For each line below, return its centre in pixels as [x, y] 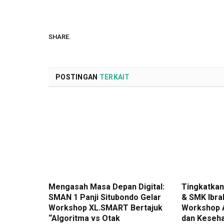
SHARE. [60, 36]
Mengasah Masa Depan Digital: [106, 187]
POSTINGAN [77, 77]
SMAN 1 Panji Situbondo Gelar [105, 197]
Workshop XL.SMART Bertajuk [105, 208]
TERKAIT [114, 77]
